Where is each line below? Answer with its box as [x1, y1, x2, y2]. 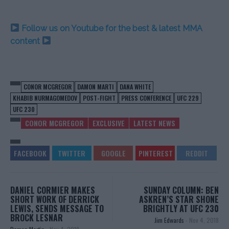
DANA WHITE [120, 82, 151, 91]
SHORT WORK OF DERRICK [10, 193, 99, 205]
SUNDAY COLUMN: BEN [144, 184, 219, 196]
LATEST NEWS [133, 117, 175, 128]
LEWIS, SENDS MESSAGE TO [10, 202, 104, 215]
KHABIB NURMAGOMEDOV [13, 93, 77, 102]
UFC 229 [177, 93, 199, 102]
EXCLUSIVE [93, 117, 125, 128]
